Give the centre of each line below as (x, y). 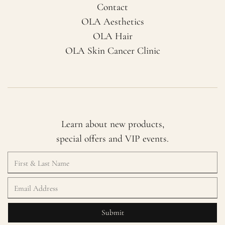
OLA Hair (113, 36)
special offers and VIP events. (113, 138)
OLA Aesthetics (113, 21)
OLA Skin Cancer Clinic (113, 50)
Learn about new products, (113, 124)
